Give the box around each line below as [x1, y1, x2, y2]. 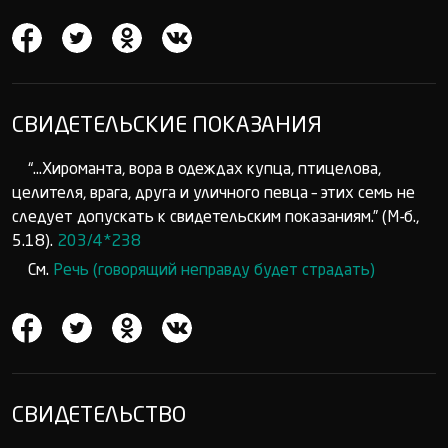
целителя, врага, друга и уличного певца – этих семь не [12, 186, 415, 202]
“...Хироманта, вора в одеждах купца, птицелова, [28, 162, 381, 178]
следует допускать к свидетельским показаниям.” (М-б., [12, 210, 419, 226]
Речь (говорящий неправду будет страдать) [53, 263, 375, 279]
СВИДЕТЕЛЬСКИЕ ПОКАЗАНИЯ [12, 115, 322, 137]
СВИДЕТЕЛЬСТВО [12, 405, 186, 427]
